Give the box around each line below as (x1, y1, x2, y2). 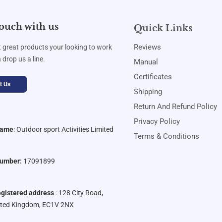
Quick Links (134, 22, 193, 34)
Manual (134, 57, 159, 66)
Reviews (134, 42, 162, 52)
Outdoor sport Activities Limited (16, 125, 114, 133)
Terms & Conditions (134, 131, 200, 141)
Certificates (134, 72, 172, 81)
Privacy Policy (134, 116, 180, 126)
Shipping (134, 87, 163, 96)
